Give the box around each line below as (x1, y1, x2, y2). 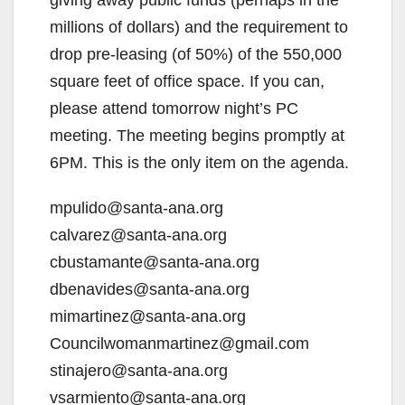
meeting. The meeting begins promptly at (50, 127, 344, 146)
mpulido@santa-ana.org (50, 199, 223, 218)
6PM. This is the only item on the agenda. (50, 154, 349, 173)
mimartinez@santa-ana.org (50, 307, 246, 326)
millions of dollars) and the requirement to (50, 18, 348, 37)
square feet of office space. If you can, (50, 72, 325, 91)
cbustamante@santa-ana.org (50, 253, 259, 272)
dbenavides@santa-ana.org (50, 280, 250, 299)
